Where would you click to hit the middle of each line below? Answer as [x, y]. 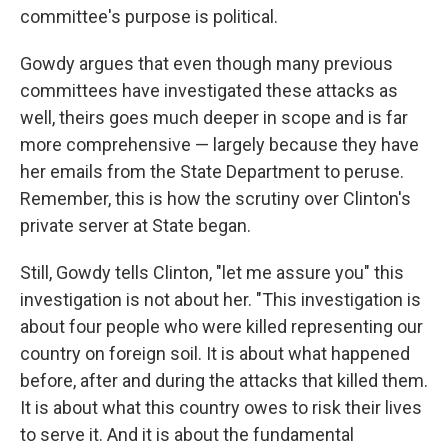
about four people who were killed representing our [221, 327]
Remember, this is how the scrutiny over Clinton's [215, 199]
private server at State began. [135, 226]
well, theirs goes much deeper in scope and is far [214, 118]
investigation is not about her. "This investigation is [220, 300]
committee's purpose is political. [149, 17]
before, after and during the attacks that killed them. [224, 381]
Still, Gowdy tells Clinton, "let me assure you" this [212, 273]
